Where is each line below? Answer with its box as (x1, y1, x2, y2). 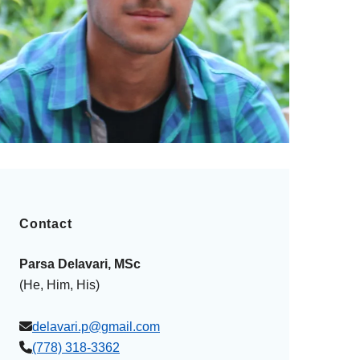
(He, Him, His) (19, 278, 100, 292)
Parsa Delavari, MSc (19, 257, 141, 271)
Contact (19, 217, 72, 231)
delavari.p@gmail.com (32, 320, 160, 333)
